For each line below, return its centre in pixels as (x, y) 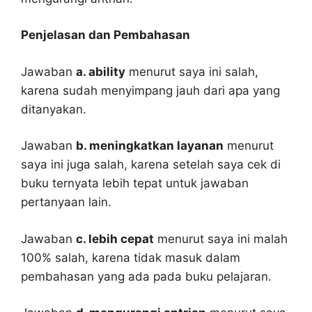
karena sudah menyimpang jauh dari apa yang (150, 90)
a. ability (101, 71)
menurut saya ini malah (221, 239)
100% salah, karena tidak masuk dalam (131, 257)
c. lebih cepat (115, 239)
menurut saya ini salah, (192, 71)
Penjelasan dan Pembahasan (106, 35)
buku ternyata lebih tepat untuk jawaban (135, 184)
